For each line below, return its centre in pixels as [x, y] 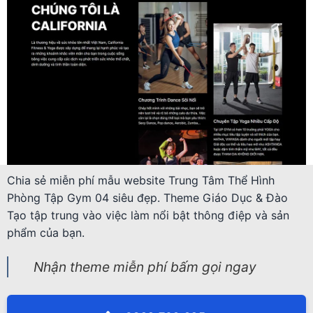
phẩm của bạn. [46, 233]
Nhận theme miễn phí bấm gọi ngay [145, 267]
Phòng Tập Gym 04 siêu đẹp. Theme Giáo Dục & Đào [147, 198]
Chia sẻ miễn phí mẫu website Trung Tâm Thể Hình [141, 181]
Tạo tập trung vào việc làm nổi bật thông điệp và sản [148, 216]
